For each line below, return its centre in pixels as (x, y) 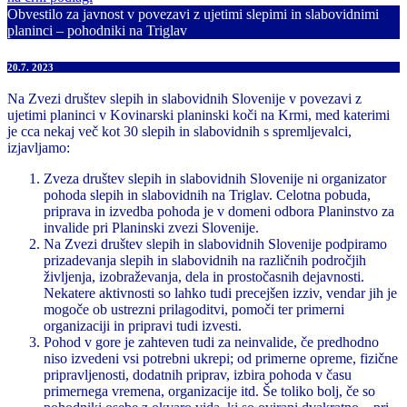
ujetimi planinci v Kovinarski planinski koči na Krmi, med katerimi (199, 114)
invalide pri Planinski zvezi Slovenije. (151, 227)
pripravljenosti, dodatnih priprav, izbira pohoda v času (198, 374)
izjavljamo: (39, 147)
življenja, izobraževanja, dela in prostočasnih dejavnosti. (204, 276)
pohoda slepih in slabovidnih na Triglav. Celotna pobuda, (207, 194)
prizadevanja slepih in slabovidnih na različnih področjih (205, 260)
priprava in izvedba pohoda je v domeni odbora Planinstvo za (219, 211)
